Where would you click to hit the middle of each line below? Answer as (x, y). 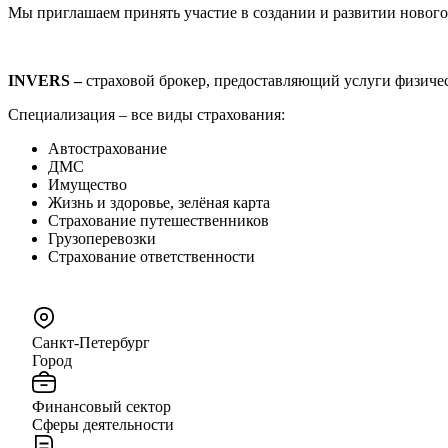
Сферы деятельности (103, 424)
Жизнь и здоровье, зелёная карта (159, 202)
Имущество (87, 184)
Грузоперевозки (102, 238)
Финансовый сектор (101, 406)
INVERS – (47, 80)
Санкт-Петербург (91, 342)
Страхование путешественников (158, 220)
